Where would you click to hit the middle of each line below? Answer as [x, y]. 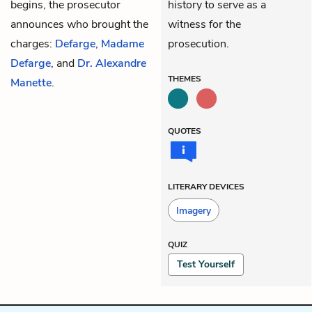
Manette [31, 83]
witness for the [204, 24]
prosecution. [198, 44]
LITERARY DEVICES [206, 186]
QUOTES [185, 131]
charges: [33, 44]
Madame [123, 44]
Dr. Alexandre [112, 63]
